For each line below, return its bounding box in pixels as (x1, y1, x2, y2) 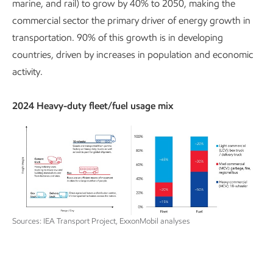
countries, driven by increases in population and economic (12, 49, 253, 61)
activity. (12, 66, 43, 78)
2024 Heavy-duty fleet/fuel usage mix (12, 100, 173, 112)
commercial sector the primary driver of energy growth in (12, 15, 250, 27)
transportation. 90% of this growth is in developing (12, 32, 223, 44)
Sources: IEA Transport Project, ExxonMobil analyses (12, 216, 190, 226)
